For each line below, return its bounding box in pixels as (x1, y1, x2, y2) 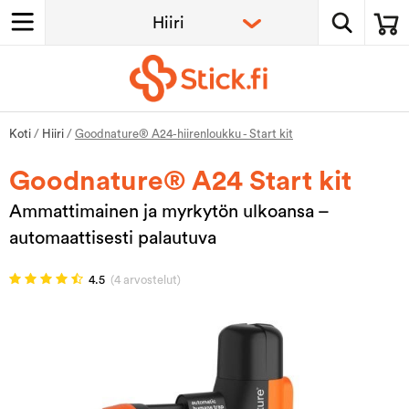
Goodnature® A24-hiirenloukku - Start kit (75, 127, 293, 140)
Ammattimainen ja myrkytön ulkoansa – (9, 202, 329, 221)
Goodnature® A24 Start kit (9, 167, 351, 195)
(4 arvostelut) (110, 273, 181, 286)
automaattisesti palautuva (9, 228, 216, 247)
